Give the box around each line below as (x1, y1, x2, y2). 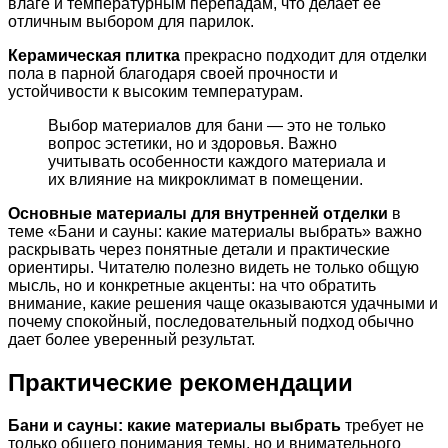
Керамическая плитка (8, 47, 180, 65)
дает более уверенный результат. (8, 331, 255, 349)
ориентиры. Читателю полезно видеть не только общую (8, 259, 419, 277)
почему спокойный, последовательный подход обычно (8, 313, 414, 331)
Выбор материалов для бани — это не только (48, 117, 386, 135)
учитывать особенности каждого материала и (48, 153, 386, 171)
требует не (341, 417, 424, 435)
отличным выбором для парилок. (8, 13, 254, 31)
